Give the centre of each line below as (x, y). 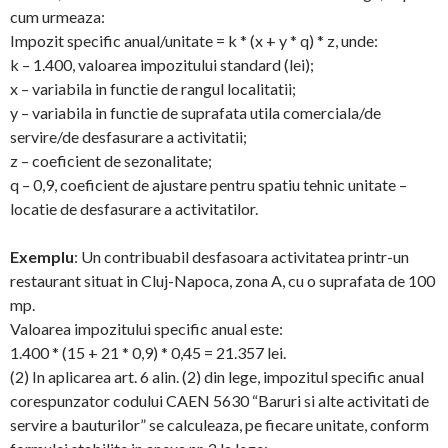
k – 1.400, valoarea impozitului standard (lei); (162, 64)
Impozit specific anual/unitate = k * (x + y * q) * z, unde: (194, 40)
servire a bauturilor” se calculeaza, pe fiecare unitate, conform (219, 424)
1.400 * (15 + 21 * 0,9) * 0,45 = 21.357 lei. (148, 352)
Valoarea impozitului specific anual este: (146, 328)
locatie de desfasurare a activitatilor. (134, 208)
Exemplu (42, 256)
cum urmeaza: (57, 16)
